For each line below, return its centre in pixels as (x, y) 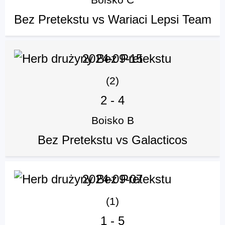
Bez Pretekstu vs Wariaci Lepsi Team (113, 20)
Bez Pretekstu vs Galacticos (113, 140)
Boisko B (113, 121)
